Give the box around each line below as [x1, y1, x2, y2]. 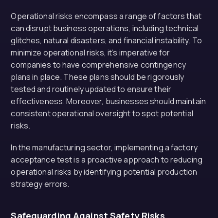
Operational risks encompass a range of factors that [11, 11, 201, 21]
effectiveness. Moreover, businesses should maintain [11, 96, 206, 107]
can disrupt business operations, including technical [11, 23, 199, 34]
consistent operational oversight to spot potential [11, 108, 193, 119]
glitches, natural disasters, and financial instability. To [11, 35, 202, 46]
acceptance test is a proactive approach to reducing [11, 154, 202, 165]
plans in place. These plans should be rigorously [11, 72, 184, 82]
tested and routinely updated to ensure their [11, 84, 172, 94]
